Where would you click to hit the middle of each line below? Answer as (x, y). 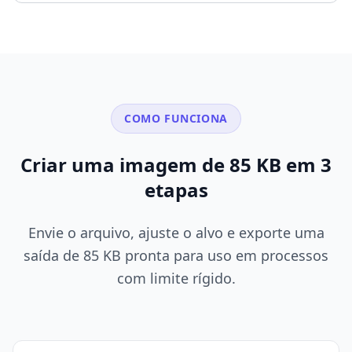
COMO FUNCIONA (176, 119)
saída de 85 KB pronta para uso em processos (176, 256)
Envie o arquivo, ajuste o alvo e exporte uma (176, 233)
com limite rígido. (176, 279)
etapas (176, 190)
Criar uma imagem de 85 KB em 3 (176, 165)
